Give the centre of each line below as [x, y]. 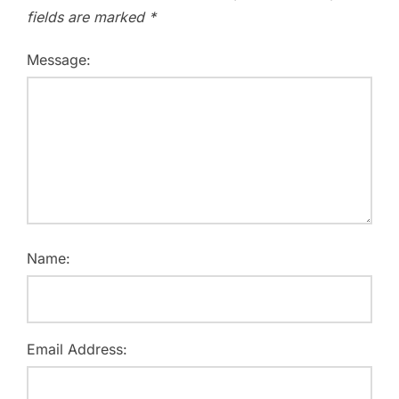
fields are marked [88, 17]
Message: [59, 60]
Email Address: [77, 350]
